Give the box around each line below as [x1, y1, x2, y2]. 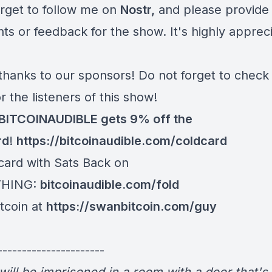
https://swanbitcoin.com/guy [46, 199, 217, 214]
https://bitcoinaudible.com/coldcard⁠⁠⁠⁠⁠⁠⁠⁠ [16, 134, 227, 148]
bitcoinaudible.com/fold [40, 177, 179, 192]
